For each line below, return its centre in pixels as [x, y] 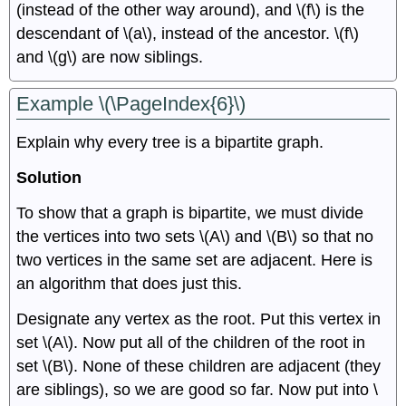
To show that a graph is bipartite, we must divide [190, 213]
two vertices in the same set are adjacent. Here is [195, 260]
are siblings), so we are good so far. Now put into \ [198, 389]
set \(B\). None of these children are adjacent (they [199, 366]
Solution [49, 178]
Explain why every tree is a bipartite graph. [170, 143]
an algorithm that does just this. [130, 283]
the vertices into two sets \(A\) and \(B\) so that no [195, 236]
